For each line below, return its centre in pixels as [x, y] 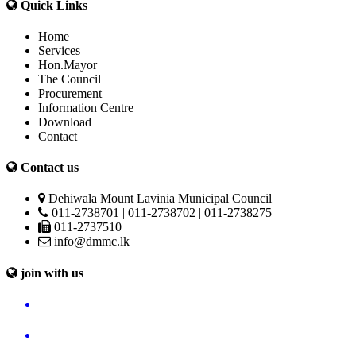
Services [59, 50]
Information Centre [86, 107]
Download [65, 122]
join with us [50, 273]
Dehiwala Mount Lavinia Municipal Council [159, 199]
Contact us [48, 168]
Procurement [70, 93]
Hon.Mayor [68, 64]
